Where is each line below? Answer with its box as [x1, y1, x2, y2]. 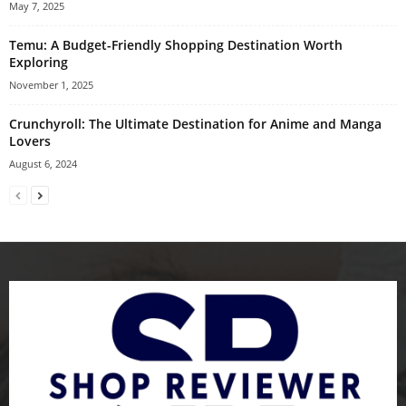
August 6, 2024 [9, 156, 77, 170]
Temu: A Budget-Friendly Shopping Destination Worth [9, 35, 343, 53]
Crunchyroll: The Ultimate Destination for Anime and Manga [9, 114, 382, 132]
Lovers [9, 131, 51, 150]
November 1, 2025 [9, 77, 93, 92]
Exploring [9, 53, 68, 71]
